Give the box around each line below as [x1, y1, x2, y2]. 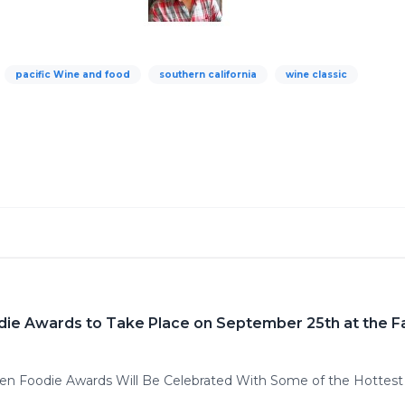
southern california [159, 69, 257, 80]
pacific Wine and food [15, 69, 130, 80]
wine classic [286, 69, 347, 80]
